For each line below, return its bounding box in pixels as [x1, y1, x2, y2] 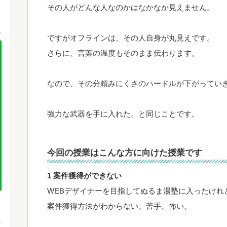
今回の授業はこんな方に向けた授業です [47, 148, 202, 157]
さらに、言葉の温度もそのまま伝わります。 [47, 49, 199, 57]
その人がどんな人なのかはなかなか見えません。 [47, 3, 214, 12]
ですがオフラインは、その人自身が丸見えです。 [47, 33, 214, 42]
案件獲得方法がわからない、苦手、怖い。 [47, 202, 192, 210]
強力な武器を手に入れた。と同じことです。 [47, 109, 199, 118]
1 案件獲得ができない [47, 171, 122, 180]
